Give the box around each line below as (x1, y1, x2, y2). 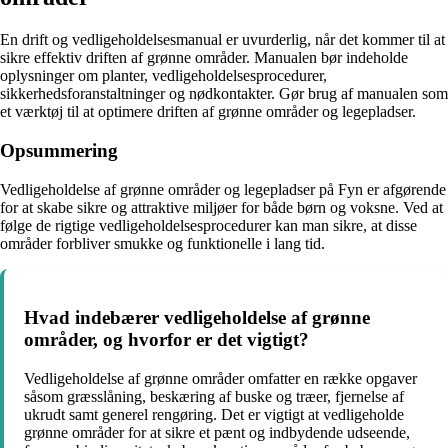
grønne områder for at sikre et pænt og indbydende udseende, (24, 424, 410, 442)
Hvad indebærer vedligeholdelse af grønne (24, 307, 370, 329)
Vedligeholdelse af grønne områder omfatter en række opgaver (24, 370, 417, 388)
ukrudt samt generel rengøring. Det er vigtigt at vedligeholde (24, 406, 404, 424)
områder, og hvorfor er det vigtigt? (24, 329, 309, 351)
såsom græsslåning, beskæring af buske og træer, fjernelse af (24, 388, 404, 406)
